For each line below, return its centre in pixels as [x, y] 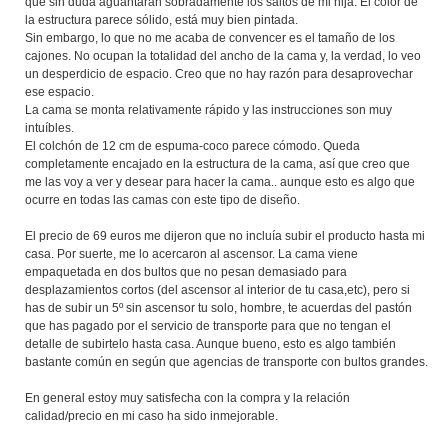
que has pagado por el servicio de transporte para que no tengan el [208, 325]
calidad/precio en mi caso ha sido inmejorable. [151, 415]
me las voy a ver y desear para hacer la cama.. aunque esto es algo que [220, 181]
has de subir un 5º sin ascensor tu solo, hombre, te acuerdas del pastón [218, 307]
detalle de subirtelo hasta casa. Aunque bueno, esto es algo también [210, 343]
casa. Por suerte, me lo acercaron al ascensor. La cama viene [191, 253]
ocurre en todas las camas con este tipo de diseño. [162, 199]
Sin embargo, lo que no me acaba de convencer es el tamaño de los [210, 37]
